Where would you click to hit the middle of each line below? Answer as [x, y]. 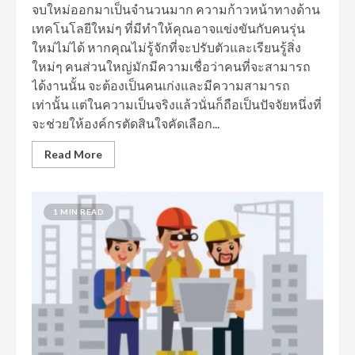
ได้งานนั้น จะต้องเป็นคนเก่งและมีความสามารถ [161, 85]
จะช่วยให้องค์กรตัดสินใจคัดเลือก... [126, 123]
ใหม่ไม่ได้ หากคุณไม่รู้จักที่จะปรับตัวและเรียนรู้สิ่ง [166, 47]
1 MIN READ [78, 212]
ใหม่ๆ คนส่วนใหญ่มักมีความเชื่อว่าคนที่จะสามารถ [171, 66]
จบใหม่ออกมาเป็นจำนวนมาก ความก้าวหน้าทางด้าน [176, 9]
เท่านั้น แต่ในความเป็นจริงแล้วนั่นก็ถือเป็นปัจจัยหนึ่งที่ [177, 104]
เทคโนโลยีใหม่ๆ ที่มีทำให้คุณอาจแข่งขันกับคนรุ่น [168, 28]
